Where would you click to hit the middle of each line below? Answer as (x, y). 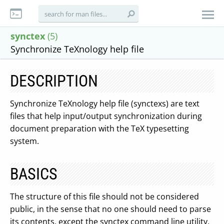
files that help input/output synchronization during (106, 116)
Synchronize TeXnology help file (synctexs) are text (105, 103)
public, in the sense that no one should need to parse (110, 209)
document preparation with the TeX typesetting (99, 128)
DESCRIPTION (54, 81)
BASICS (34, 174)
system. (24, 141)
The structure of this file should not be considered (104, 196)
